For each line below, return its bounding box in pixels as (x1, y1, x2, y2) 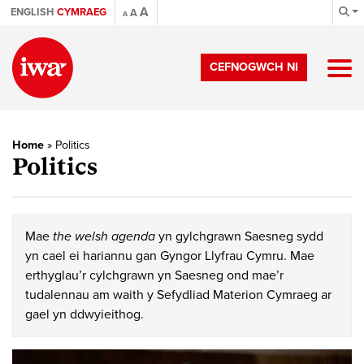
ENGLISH (11, 6, 54, 19)
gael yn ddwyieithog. (25, 306, 144, 323)
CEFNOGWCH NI (210, 60, 298, 74)
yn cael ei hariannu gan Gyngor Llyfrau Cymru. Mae (25, 248, 314, 264)
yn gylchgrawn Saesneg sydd (155, 228, 323, 245)
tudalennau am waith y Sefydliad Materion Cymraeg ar (25, 287, 331, 303)
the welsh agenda (53, 228, 155, 245)
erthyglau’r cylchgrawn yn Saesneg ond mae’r (25, 267, 284, 284)
